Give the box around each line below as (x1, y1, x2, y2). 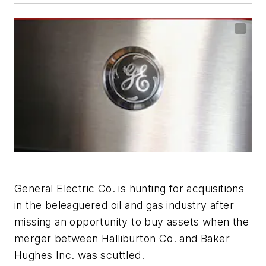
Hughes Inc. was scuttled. (14, 248, 144, 261)
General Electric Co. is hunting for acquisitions (14, 182, 245, 195)
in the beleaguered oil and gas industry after (14, 198, 234, 211)
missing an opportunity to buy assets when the (14, 215, 249, 228)
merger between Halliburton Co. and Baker (14, 232, 230, 245)
